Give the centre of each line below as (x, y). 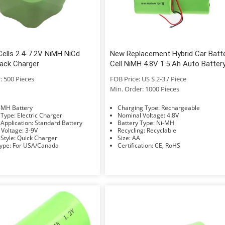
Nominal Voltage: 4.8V (173, 115)
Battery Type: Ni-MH (165, 123)
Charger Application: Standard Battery (58, 123)
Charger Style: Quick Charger (37, 138)
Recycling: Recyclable (162, 130)
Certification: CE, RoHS (168, 145)
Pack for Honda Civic (145, 74)
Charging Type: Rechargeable (181, 107)
